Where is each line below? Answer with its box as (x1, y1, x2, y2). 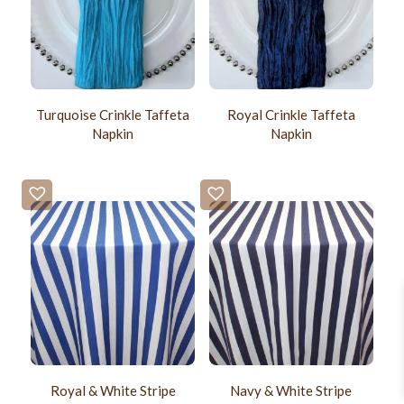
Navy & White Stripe (230, 381, 353, 399)
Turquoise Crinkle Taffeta (36, 106, 190, 124)
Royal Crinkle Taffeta (226, 106, 355, 124)
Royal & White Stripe (50, 381, 176, 399)
